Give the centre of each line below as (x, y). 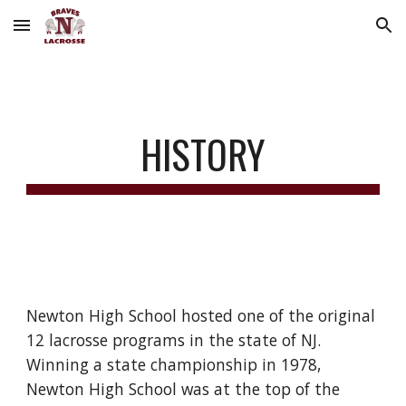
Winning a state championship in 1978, (174, 364)
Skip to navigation (335, 34)
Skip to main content (79, 34)
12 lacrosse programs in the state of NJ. (176, 340)
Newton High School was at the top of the (184, 389)
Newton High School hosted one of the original (201, 315)
